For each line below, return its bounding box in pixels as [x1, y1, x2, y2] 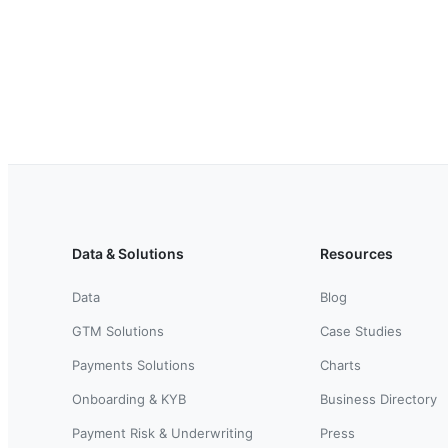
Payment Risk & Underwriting [72, 424, 253, 441]
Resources [320, 244, 393, 262]
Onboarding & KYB [72, 390, 186, 407]
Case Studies [320, 322, 402, 339]
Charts [320, 356, 361, 373]
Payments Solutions [72, 356, 195, 373]
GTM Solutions [72, 322, 164, 339]
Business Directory [320, 390, 437, 407]
